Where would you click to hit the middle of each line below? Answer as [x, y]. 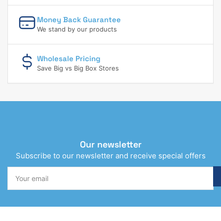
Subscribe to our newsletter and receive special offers [110, 155]
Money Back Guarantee [79, 19]
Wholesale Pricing [69, 58]
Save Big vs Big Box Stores [78, 68]
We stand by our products [77, 29]
